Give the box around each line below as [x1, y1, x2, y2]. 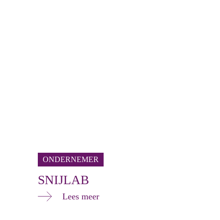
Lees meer [62, 191, 99, 201]
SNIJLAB [38, 172, 89, 187]
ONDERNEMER [43, 155, 99, 164]
